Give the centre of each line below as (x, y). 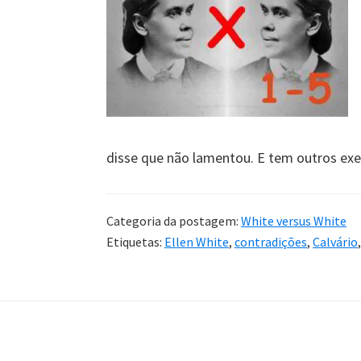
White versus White (294, 220)
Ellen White (197, 241)
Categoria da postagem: (174, 220)
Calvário (335, 241)
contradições (271, 241)
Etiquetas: (135, 241)
